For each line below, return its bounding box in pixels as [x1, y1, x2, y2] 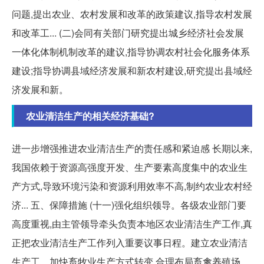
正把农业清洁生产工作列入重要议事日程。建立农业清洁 [12, 235, 247, 249]
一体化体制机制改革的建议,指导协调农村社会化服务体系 [12, 44, 250, 58]
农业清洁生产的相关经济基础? [26, 108, 154, 123]
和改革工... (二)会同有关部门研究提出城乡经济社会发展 [12, 25, 244, 39]
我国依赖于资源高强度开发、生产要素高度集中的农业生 [12, 160, 247, 174]
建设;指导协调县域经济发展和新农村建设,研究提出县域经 [12, 63, 252, 77]
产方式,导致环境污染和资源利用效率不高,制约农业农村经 [12, 179, 252, 193]
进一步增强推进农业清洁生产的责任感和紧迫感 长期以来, [12, 141, 252, 155]
